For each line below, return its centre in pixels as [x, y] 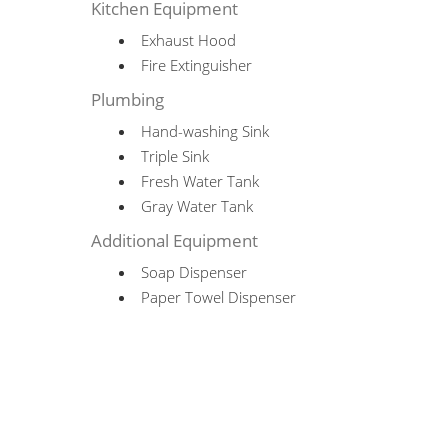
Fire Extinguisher [197, 65]
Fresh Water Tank [200, 181]
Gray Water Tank [197, 206]
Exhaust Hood [189, 40]
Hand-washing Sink [205, 131]
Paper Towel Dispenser [219, 297]
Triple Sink [175, 156]
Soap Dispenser [194, 272]
